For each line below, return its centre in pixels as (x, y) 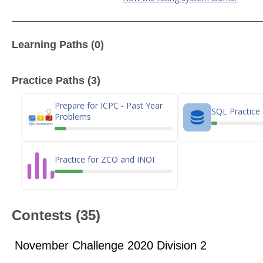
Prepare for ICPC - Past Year (109, 105)
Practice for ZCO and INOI (104, 159)
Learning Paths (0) (58, 45)
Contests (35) (56, 215)
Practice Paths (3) (56, 80)
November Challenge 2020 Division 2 (111, 245)
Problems (73, 117)
